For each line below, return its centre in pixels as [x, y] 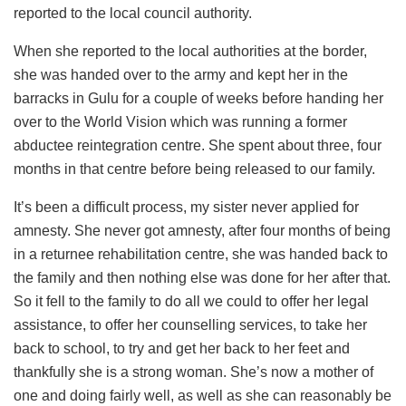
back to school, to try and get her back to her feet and [182, 348]
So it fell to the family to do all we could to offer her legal [191, 301]
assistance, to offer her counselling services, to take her [190, 324]
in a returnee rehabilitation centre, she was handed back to [201, 254]
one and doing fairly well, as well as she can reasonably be [203, 395]
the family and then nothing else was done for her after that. [202, 277]
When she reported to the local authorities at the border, [190, 51]
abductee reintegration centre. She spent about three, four [198, 145]
